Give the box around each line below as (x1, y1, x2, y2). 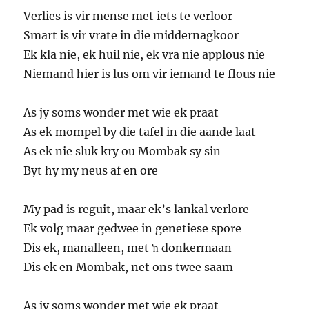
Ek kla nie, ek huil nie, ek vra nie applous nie (23, 48, 266, 62)
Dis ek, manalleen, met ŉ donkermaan (23, 241, 232, 255)
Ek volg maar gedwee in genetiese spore (23, 221, 242, 236)
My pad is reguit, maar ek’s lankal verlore (23, 202, 250, 217)
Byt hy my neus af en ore (23, 163, 159, 178)
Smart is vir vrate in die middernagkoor (23, 28, 239, 43)
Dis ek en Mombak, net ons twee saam (23, 260, 234, 275)
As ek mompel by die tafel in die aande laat (23, 125, 257, 139)
